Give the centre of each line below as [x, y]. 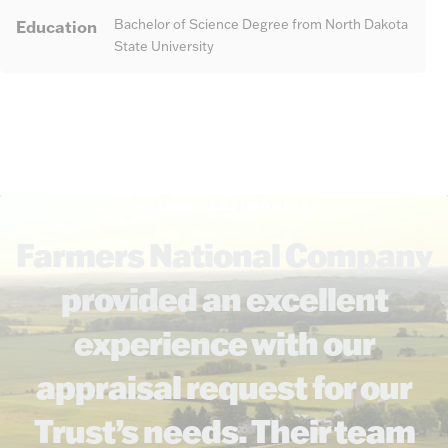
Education [57, 27]
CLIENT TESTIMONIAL [224, 206]
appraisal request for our [224, 387]
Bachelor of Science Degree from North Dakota [261, 24]
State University [164, 46]
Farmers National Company [224, 255]
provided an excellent [224, 299]
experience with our [224, 343]
